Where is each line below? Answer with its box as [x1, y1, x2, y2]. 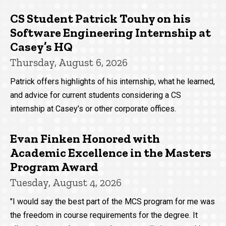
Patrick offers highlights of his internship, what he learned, [10, 76, 215, 86]
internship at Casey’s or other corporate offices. [10, 103, 176, 114]
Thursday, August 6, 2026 [10, 55, 128, 69]
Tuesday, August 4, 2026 [10, 176, 122, 189]
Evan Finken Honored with [10, 131, 160, 146]
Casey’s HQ [10, 39, 73, 54]
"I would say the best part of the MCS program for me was [10, 196, 215, 206]
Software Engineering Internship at [10, 25, 211, 40]
